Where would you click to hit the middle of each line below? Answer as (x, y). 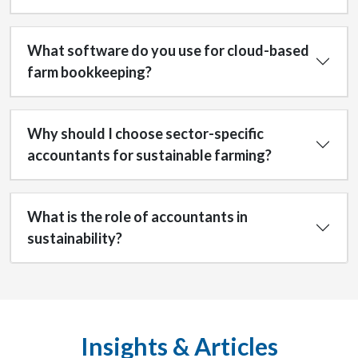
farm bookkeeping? (89, 72)
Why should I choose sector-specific (145, 133)
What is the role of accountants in (137, 217)
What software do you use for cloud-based (168, 50)
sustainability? (75, 238)
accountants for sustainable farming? (149, 155)
